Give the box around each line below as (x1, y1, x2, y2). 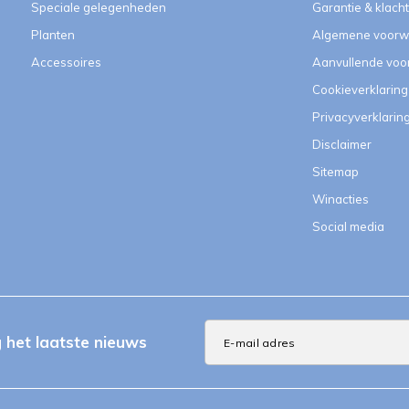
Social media (311, 219, 384, 234)
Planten (31, 27, 75, 42)
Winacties (311, 192, 369, 206)
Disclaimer (311, 137, 372, 152)
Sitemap (311, 164, 359, 179)
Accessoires (31, 55, 101, 69)
